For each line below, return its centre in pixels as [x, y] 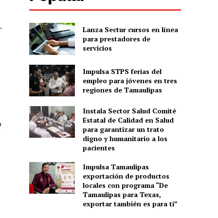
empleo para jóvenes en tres [130, 80]
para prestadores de [116, 39]
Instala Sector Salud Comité [129, 110]
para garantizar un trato [123, 129]
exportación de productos [126, 176]
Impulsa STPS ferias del [122, 71]
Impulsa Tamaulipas [116, 166]
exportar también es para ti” [130, 203]
